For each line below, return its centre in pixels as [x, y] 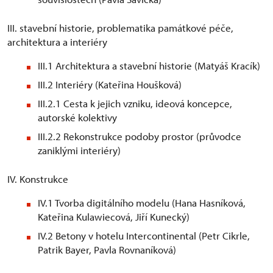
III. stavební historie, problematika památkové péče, [120, 28]
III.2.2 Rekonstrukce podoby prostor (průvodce [140, 136]
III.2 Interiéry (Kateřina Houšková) [110, 85]
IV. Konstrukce [38, 179]
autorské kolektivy [77, 118]
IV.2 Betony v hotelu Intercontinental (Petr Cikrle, [144, 236]
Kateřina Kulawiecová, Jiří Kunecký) [114, 217]
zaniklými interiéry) [79, 151]
